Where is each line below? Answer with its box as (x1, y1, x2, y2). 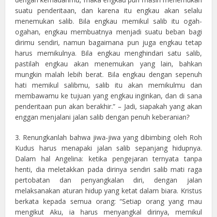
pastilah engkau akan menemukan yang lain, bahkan (15, 59, 202, 69)
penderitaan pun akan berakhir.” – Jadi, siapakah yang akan (15, 102, 202, 111)
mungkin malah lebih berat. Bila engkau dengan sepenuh (15, 70, 202, 79)
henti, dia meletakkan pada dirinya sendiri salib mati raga (15, 165, 202, 174)
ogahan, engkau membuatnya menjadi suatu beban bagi (15, 27, 202, 37)
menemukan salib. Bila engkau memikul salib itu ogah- (15, 16, 202, 26)
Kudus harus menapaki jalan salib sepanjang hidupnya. (15, 143, 202, 153)
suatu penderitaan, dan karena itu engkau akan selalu (15, 6, 202, 15)
